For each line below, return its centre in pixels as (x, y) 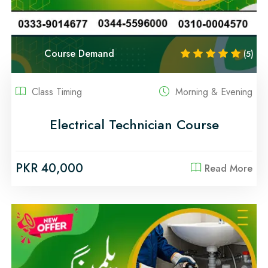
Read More (229, 168)
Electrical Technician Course (134, 124)
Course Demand (79, 54)
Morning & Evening (212, 92)
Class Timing (55, 92)
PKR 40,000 (49, 168)
